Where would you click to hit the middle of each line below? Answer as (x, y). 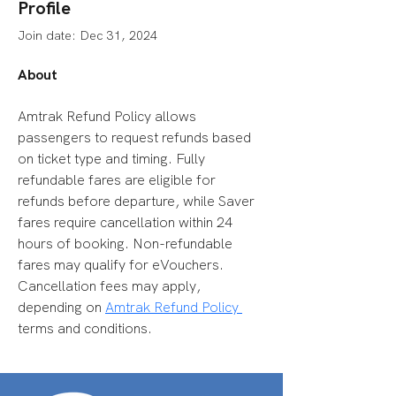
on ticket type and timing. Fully (113, 159)
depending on (61, 308)
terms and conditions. (85, 329)
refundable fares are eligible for (118, 180)
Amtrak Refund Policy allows (109, 117)
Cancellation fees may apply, (111, 286)
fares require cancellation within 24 (127, 223)
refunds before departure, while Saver (138, 202)
